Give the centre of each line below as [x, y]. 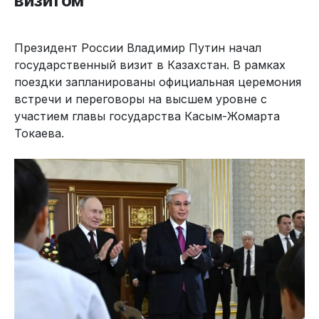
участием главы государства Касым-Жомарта [147, 116]
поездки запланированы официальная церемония [158, 82]
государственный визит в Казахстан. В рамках [150, 65]
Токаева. [39, 134]
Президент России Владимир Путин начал [138, 48]
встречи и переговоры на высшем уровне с [141, 99]
